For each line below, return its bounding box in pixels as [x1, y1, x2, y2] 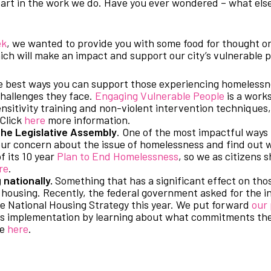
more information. [45, 113, 131, 126]
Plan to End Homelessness [57, 149, 178, 163]
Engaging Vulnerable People [95, 89, 224, 102]
